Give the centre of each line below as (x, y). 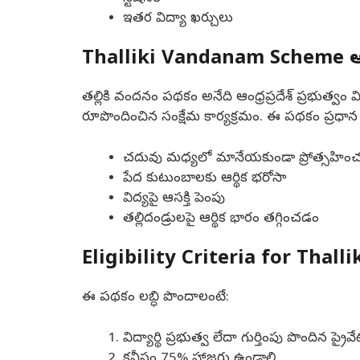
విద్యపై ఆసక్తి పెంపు (174, 198)
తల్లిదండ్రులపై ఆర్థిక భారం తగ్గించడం (221, 219)
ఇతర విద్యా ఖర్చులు (178, 18)
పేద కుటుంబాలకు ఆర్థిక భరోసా (205, 178)
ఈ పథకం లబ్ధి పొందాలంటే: (155, 298)
